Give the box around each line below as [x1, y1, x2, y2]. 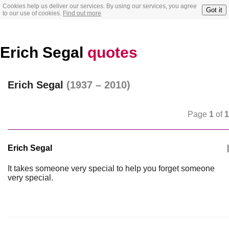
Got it [206, 6, 222, 14]
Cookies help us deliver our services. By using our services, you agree [3, 3, 197, 10]
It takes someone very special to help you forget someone [8, 164, 215, 173]
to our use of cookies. [3, 10, 63, 17]
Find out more [63, 10, 101, 17]
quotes [87, 44, 138, 61]
